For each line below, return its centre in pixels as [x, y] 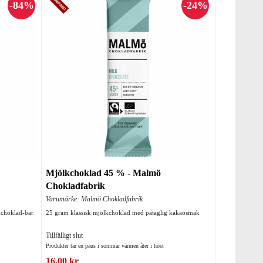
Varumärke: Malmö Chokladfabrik [94, 199]
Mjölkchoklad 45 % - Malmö [103, 173]
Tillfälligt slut [64, 236]
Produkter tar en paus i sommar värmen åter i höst [104, 246]
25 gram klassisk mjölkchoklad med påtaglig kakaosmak [122, 213]
